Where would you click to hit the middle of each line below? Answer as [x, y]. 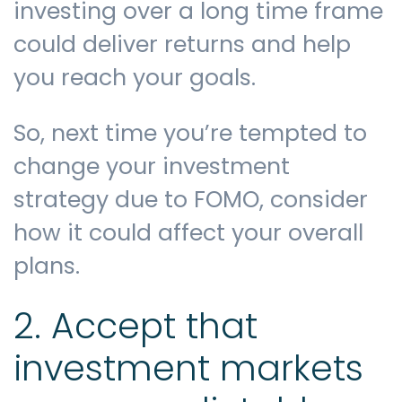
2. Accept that [135, 327]
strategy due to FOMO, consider [191, 200]
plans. [47, 267]
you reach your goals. [135, 78]
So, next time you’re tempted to [190, 134]
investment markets [188, 369]
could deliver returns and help [182, 45]
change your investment [152, 167]
